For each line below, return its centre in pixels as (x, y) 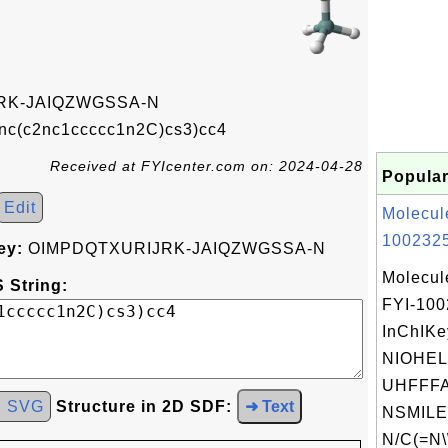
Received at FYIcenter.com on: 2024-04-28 (206, 166)
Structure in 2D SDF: (144, 406)
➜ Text (269, 406)
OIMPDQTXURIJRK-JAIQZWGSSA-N (174, 248)
